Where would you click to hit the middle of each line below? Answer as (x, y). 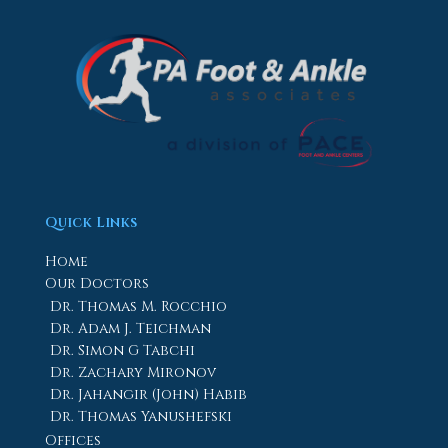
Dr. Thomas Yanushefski (141, 416)
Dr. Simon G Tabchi (122, 350)
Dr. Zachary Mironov (133, 372)
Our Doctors (97, 283)
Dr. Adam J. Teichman (130, 328)
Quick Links (91, 223)
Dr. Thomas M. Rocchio (138, 306)
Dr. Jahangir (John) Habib (148, 394)
